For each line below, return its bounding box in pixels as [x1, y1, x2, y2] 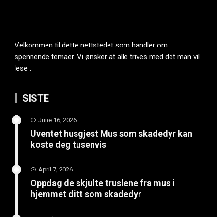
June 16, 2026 [38, 116, 77, 124]
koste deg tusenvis [31, 139, 106, 150]
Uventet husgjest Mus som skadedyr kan [31, 128, 192, 139]
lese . [15, 63, 31, 73]
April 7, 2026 [38, 165, 73, 173]
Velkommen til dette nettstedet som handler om [15, 40, 168, 49]
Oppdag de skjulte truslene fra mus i [31, 177, 175, 188]
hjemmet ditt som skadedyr [31, 188, 141, 199]
